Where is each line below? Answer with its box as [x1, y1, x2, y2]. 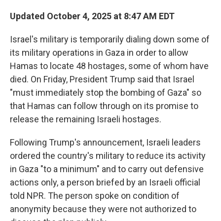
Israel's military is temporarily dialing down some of [10, 34, 210, 44]
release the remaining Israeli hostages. [10, 114, 161, 124]
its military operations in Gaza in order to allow [10, 47, 188, 58]
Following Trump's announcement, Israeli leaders [10, 137, 201, 147]
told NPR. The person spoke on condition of [10, 190, 180, 201]
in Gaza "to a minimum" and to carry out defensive [10, 164, 204, 174]
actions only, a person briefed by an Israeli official [10, 177, 200, 187]
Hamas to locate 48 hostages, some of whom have [10, 61, 209, 71]
